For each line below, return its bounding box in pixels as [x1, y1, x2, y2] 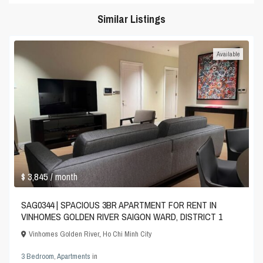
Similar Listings [97, 12, 166, 27]
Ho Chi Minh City [103, 229, 152, 240]
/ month [50, 170, 78, 184]
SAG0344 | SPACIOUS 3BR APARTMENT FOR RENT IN [21, 198, 217, 212]
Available [216, 50, 240, 59]
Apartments [57, 251, 91, 262]
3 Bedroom [21, 251, 55, 262]
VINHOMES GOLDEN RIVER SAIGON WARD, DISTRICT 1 [21, 210, 223, 224]
